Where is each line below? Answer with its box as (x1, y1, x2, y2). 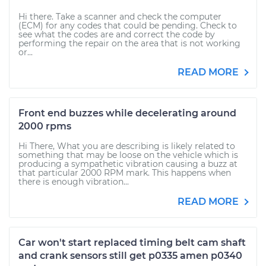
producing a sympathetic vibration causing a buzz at (18, 159, 237, 169)
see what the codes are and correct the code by (18, 29, 215, 40)
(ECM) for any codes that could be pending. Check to (18, 20, 237, 31)
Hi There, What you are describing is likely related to (18, 141, 235, 151)
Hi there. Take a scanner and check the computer (18, 11, 221, 22)
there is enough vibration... (18, 176, 129, 187)
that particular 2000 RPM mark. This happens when (18, 167, 231, 178)
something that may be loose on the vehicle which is (18, 150, 238, 160)
